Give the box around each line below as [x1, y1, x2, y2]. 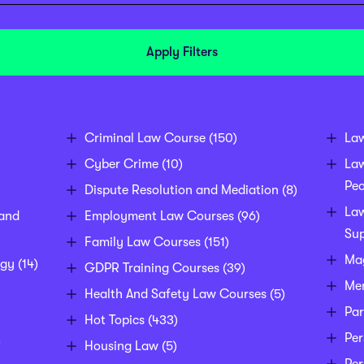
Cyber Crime [84, 157, 158, 172]
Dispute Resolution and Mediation [84, 183, 279, 198]
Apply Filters [146, 45, 218, 60]
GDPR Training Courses [84, 261, 219, 276]
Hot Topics [84, 313, 145, 328]
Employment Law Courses [84, 209, 234, 224]
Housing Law [84, 339, 158, 354]
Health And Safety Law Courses [84, 287, 266, 302]
